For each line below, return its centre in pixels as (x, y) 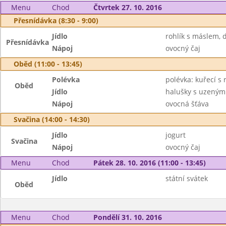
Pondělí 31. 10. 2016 (127, 217)
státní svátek (186, 178)
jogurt (175, 135)
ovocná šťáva (187, 104)
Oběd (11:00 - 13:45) (48, 64)
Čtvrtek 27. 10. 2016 (127, 7)
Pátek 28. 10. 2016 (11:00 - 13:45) (149, 163)
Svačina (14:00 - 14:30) (52, 119)
